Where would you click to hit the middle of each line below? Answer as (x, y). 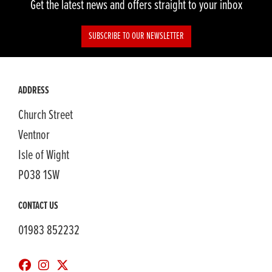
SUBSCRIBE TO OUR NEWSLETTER (136, 36)
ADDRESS (34, 91)
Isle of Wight (44, 156)
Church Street (46, 116)
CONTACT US (38, 207)
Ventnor (34, 136)
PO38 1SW (39, 176)
